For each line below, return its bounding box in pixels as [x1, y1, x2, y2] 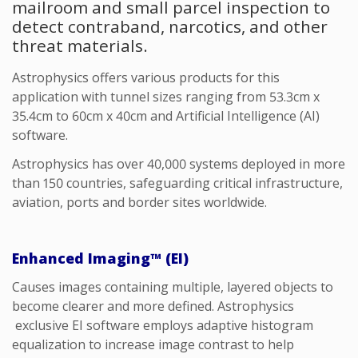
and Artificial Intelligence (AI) [150, 106, 320, 125]
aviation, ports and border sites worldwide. [12, 193, 267, 211]
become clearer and [12, 296, 129, 315]
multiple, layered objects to [169, 277, 333, 296]
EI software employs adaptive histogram [69, 316, 313, 334]
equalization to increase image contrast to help [12, 335, 294, 353]
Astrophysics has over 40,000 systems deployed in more [12, 154, 345, 173]
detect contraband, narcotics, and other [12, 15, 328, 38]
